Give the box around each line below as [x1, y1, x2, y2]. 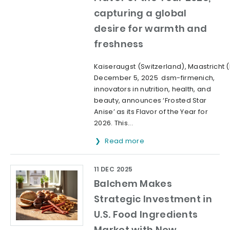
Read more [105, 136, 146, 146]
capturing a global [94, 6, 187, 20]
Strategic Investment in [94, 192, 212, 205]
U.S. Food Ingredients [94, 207, 198, 221]
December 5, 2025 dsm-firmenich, [94, 72, 215, 83]
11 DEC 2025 [94, 164, 133, 174]
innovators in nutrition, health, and [94, 84, 211, 94]
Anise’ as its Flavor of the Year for [94, 106, 208, 117]
